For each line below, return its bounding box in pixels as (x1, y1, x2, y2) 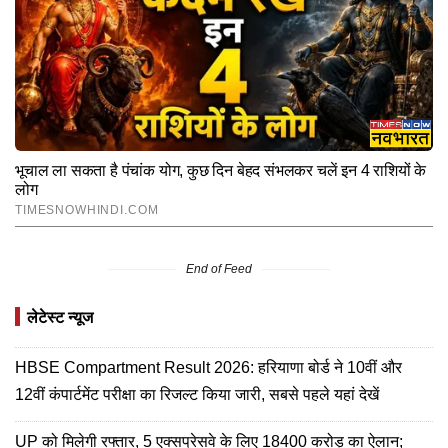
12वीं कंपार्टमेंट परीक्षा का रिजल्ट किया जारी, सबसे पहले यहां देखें (15, 386, 379, 404)
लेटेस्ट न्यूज (27, 309, 93, 327)
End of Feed (186, 262, 252, 277)
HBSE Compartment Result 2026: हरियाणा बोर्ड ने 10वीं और (15, 359, 402, 377)
